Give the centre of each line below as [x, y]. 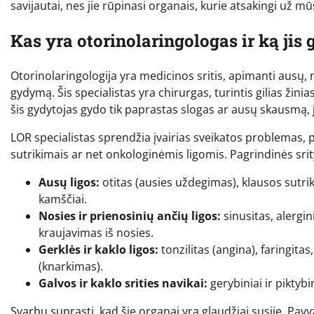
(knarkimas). [71, 266]
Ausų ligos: [69, 182]
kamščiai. [63, 199]
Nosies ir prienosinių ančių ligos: [130, 216]
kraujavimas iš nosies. [96, 232]
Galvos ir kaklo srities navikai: [123, 283]
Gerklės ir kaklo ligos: [98, 249]
